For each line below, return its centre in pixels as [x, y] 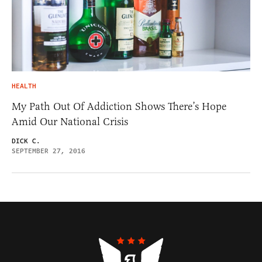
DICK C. [26, 142]
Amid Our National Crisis [70, 122]
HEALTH [24, 87]
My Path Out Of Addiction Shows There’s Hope [119, 107]
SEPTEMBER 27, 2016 [49, 151]
